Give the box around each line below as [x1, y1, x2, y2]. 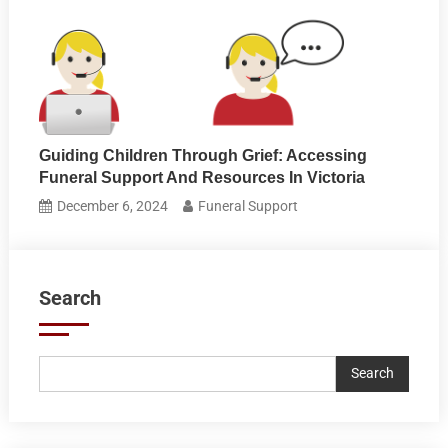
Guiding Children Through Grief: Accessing [39, 146, 368, 164]
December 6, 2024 [57, 197, 169, 214]
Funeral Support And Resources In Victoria [39, 168, 366, 186]
